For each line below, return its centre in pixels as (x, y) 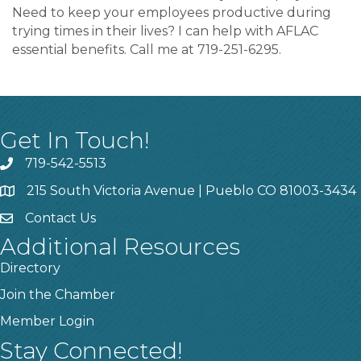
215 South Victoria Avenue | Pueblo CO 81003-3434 (191, 191)
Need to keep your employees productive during (172, 13)
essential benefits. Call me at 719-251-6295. (147, 50)
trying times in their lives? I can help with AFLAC (165, 31)
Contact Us (60, 218)
